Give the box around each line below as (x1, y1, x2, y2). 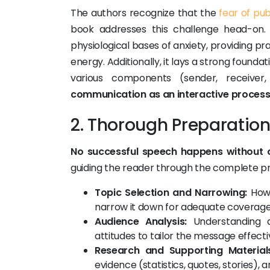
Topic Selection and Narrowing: (95, 186, 248, 199)
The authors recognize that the (71, 6, 219, 20)
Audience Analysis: (95, 215, 187, 228)
